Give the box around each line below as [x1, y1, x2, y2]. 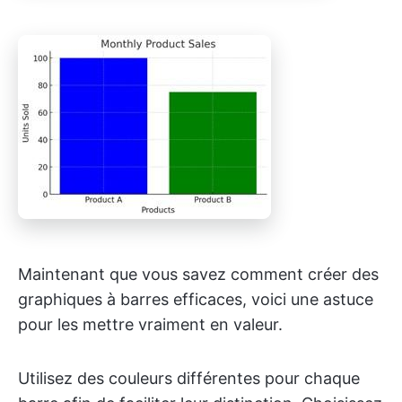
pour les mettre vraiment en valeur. [18, 315, 283, 335]
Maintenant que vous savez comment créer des [18, 265, 379, 284]
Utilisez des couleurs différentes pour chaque [18, 369, 360, 389]
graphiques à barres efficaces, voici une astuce [18, 290, 373, 310]
